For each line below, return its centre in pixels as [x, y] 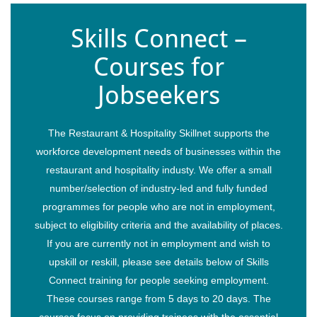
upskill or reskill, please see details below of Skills [158, 261]
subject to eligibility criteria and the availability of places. [158, 225]
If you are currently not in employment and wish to [158, 243]
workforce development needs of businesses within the [158, 151]
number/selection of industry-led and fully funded [158, 188]
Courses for [158, 67]
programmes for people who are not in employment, [158, 206]
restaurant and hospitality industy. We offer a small [158, 169]
